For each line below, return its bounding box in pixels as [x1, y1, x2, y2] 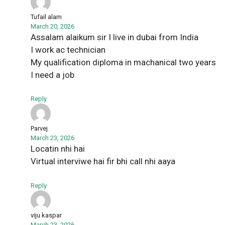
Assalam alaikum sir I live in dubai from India [31, 32, 198, 42]
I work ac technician [31, 44, 105, 55]
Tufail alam [31, 13, 62, 21]
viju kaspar [31, 211, 62, 219]
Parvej [31, 125, 48, 133]
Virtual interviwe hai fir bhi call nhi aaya [31, 156, 175, 167]
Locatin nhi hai [31, 144, 85, 154]
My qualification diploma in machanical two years [31, 57, 216, 67]
